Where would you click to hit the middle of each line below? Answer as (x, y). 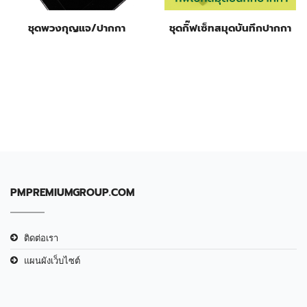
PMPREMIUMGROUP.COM (73, 192)
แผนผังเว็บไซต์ (52, 260)
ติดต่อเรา (41, 237)
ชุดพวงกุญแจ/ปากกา (77, 28)
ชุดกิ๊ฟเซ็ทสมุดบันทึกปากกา (230, 28)
